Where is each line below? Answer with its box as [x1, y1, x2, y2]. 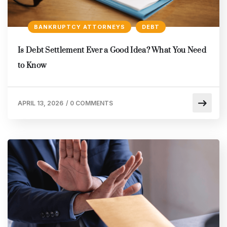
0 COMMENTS [70, 99, 113, 107]
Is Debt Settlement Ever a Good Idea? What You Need [18, 45, 206, 55]
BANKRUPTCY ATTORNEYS [34, 23, 125, 30]
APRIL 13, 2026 [18, 99, 63, 107]
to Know [18, 60, 47, 70]
